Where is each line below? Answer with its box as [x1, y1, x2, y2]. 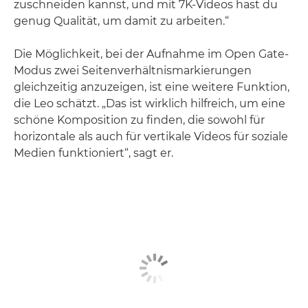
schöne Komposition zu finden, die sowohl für [14, 113, 265, 127]
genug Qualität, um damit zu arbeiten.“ [14, 14, 229, 28]
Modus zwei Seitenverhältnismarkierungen [14, 64, 252, 78]
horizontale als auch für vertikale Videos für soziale [14, 130, 288, 144]
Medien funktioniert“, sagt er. [14, 146, 173, 160]
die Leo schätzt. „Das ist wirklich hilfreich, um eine [14, 97, 285, 111]
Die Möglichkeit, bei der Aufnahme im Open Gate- [14, 47, 289, 61]
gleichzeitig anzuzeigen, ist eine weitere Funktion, [14, 80, 289, 94]
